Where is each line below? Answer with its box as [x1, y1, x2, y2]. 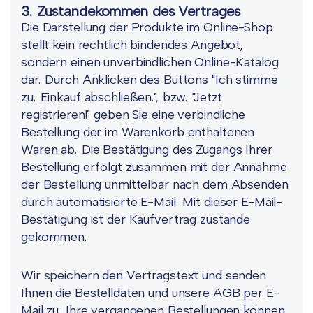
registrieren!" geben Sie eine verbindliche [21, 107, 245, 122]
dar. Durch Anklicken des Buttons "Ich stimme [21, 72, 278, 87]
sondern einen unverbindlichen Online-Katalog [21, 54, 279, 70]
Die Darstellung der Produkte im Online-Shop [21, 20, 273, 35]
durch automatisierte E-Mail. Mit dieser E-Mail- [21, 194, 283, 210]
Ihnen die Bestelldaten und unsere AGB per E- [21, 285, 279, 300]
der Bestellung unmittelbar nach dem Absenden [21, 177, 289, 192]
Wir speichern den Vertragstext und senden [21, 268, 266, 283]
